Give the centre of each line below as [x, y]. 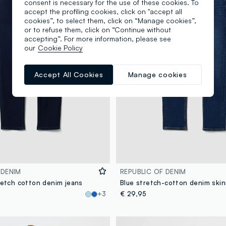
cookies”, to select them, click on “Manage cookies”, [110, 20]
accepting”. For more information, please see [98, 38]
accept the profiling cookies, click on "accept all [103, 11]
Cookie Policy [60, 47]
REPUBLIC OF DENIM [153, 172]
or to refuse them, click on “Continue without [98, 29]
